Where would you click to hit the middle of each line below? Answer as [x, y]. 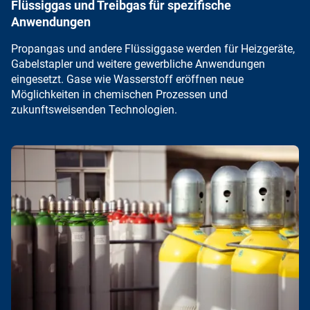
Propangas [38, 48]
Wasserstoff [143, 79]
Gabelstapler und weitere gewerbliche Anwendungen [138, 64]
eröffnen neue [208, 79]
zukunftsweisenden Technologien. [94, 109]
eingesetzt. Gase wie [62, 79]
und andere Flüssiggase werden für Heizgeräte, [180, 48]
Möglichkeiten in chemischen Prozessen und [119, 94]
